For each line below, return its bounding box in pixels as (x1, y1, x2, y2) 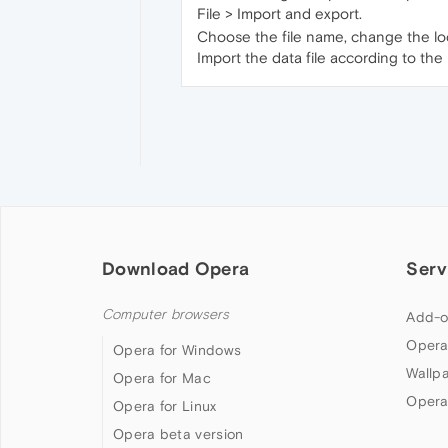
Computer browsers (102, 306, 230, 324)
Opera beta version (113, 426, 244, 443)
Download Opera (102, 258, 250, 280)
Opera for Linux (113, 398, 217, 415)
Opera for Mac (113, 370, 211, 387)
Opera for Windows (113, 342, 242, 359)
